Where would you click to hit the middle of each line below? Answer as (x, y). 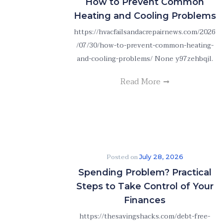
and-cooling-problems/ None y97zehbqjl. (145, 59)
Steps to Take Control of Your (145, 186)
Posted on (123, 157)
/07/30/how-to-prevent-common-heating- (145, 45)
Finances (145, 200)
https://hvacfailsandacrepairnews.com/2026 (145, 32)
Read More (141, 82)
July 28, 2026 (161, 157)
